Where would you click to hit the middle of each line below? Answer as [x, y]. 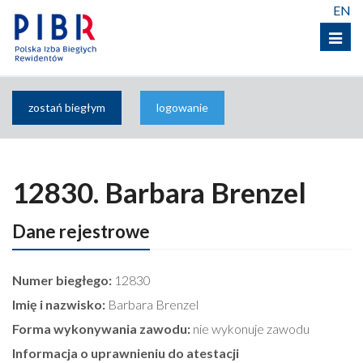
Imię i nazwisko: [59, 304]
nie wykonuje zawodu [250, 329]
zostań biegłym [67, 107]
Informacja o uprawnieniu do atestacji [126, 353]
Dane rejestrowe [81, 231]
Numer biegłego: [62, 280]
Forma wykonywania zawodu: [101, 329]
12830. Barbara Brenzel [159, 192]
